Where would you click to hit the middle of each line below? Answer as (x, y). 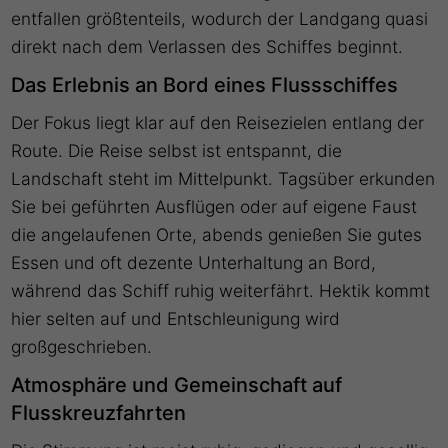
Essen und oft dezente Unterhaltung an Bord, (194, 263)
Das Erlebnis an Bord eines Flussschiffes (205, 85)
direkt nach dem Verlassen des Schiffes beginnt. (207, 47)
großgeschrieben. (82, 347)
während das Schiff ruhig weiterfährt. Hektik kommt (221, 291)
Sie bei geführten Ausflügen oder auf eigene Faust (214, 207)
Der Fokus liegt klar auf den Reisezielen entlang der (218, 123)
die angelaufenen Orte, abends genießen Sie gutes (217, 235)
